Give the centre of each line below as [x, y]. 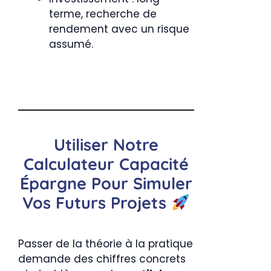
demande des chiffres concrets [102, 259]
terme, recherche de [103, 14]
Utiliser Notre [106, 145]
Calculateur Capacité [106, 164]
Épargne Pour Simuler [106, 183]
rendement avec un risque [119, 29]
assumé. [71, 44]
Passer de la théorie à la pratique [106, 244]
